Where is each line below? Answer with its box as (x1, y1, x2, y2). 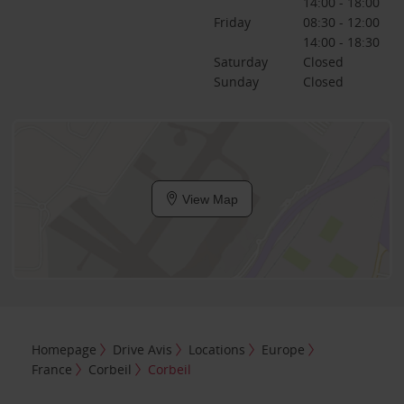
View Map (179, 191, 238, 207)
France (32, 361, 73, 379)
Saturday (213, 52, 268, 70)
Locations (188, 341, 246, 359)
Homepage (32, 341, 97, 359)
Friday (213, 13, 251, 31)
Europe (262, 341, 306, 359)
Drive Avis (113, 341, 173, 359)
